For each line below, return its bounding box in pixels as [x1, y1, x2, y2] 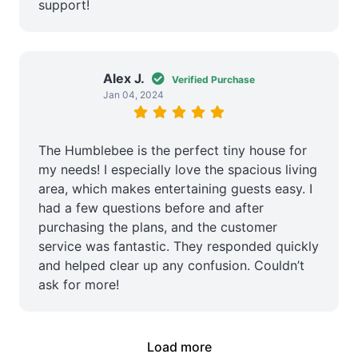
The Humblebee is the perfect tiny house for [38, 141, 307, 158]
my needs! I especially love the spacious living [38, 161, 317, 177]
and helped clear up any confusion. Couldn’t [38, 257, 304, 273]
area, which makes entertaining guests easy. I [38, 180, 312, 197]
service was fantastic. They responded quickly [38, 237, 319, 254]
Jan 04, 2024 [103, 88, 164, 101]
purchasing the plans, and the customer [38, 218, 277, 235]
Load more [146, 338, 212, 355]
